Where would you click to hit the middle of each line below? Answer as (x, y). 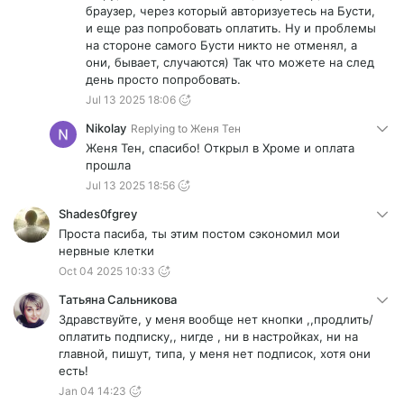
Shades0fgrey (98, 214)
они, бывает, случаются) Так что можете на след (230, 63)
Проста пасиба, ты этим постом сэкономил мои (199, 234)
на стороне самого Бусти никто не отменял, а (221, 46)
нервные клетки (106, 251)
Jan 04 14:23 (92, 391)
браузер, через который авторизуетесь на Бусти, (230, 11)
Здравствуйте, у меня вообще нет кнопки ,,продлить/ (216, 320)
